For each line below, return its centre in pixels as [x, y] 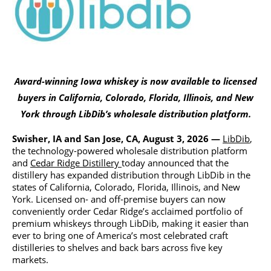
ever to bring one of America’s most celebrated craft [120, 236]
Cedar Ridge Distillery [76, 163]
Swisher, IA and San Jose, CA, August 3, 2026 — [117, 139]
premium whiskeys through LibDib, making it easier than [130, 224]
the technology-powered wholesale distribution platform [130, 151]
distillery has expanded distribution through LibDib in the [131, 175]
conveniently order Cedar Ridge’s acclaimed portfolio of [127, 211]
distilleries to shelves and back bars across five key [117, 248]
